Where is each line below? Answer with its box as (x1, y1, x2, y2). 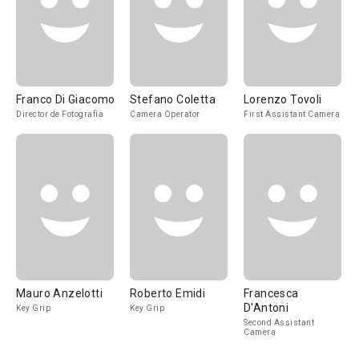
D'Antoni (244, 301, 289, 314)
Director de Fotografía (16, 110, 103, 119)
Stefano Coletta (130, 93, 216, 106)
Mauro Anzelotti (16, 287, 103, 300)
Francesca (244, 287, 299, 300)
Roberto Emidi (130, 287, 206, 300)
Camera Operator (130, 110, 200, 119)
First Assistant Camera (244, 110, 340, 119)
